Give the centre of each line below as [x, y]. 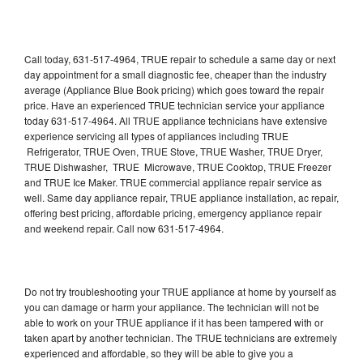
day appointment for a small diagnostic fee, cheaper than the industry [175, 74]
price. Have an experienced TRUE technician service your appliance [175, 105]
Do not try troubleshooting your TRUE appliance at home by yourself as [180, 291]
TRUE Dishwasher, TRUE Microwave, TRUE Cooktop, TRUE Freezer [178, 166]
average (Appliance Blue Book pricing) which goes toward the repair [174, 89]
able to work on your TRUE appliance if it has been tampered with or [174, 322]
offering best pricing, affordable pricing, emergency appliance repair [173, 212]
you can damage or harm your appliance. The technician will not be [172, 306]
